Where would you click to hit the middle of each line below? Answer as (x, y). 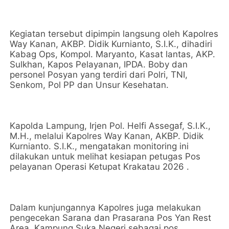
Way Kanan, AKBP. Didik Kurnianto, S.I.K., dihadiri (111, 44)
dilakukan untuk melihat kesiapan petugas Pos (105, 156)
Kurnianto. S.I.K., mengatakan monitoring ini (99, 146)
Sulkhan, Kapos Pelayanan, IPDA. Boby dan (99, 64)
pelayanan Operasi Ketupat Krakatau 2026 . (100, 167)
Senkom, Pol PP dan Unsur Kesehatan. (89, 85)
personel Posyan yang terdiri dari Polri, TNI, (99, 75)
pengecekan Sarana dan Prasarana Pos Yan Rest (111, 218)
